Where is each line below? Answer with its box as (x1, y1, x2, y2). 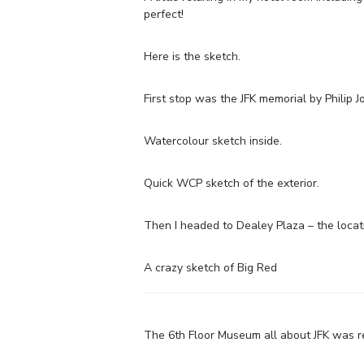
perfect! (144, 6, 184, 22)
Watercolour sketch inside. (144, 132, 282, 149)
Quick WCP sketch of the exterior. (144, 175, 319, 191)
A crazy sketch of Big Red (144, 259, 277, 275)
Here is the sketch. (144, 48, 240, 64)
